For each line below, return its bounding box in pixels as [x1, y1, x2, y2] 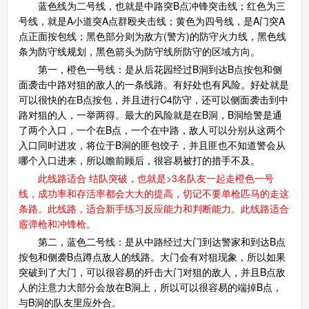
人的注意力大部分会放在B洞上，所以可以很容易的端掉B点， [18, 279, 282, 294]
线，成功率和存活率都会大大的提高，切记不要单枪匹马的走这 [18, 186, 289, 200]
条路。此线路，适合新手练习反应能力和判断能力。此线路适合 [18, 201, 289, 215]
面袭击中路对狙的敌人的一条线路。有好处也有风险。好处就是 [18, 77, 289, 91]
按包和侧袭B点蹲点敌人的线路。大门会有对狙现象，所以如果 [18, 249, 286, 263]
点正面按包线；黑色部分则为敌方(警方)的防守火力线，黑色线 [18, 28, 286, 43]
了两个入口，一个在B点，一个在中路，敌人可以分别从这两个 [18, 122, 286, 137]
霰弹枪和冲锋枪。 [18, 216, 96, 230]
